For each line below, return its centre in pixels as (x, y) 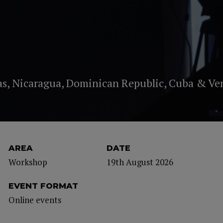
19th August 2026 (140, 162)
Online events (35, 200)
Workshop (28, 162)
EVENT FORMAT (43, 186)
